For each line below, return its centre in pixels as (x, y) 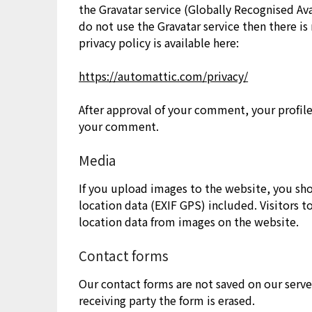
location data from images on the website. (189, 221)
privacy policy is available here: (159, 42)
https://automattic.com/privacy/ (164, 76)
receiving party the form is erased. (167, 300)
